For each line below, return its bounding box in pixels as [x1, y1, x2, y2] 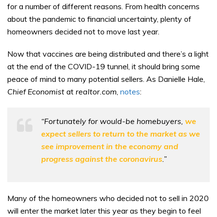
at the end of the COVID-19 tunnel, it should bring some [7, 61, 200, 71]
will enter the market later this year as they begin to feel [7, 205, 201, 216]
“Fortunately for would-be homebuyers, [41, 116, 183, 126]
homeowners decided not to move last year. [7, 26, 159, 36]
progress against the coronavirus [41, 154, 162, 164]
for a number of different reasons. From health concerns [7, 1, 200, 11]
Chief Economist [7, 86, 64, 96]
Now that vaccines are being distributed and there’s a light [7, 48, 209, 59]
